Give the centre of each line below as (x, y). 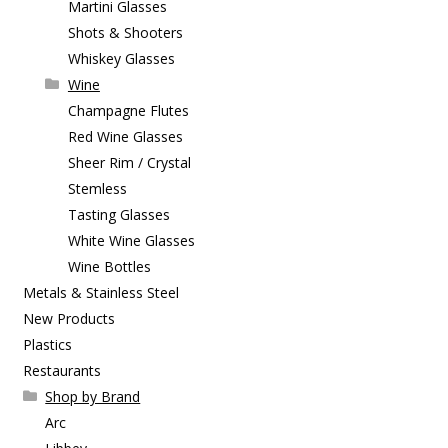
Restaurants (61, 370)
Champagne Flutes (128, 110)
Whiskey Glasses (121, 58)
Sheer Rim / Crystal (129, 162)
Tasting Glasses (118, 214)
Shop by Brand (93, 396)
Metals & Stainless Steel (100, 292)
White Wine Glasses (131, 240)
